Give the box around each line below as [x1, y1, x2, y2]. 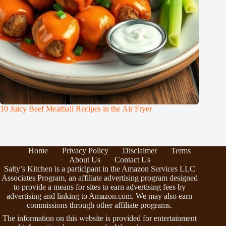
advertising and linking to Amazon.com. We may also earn [7, 192, 193, 200]
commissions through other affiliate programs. [27, 201, 173, 209]
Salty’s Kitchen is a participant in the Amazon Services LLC [4, 164, 195, 173]
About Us [69, 155, 100, 164]
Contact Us [114, 155, 150, 164]
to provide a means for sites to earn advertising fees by [13, 183, 186, 191]
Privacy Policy [62, 146, 109, 155]
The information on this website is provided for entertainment [2, 214, 197, 222]
